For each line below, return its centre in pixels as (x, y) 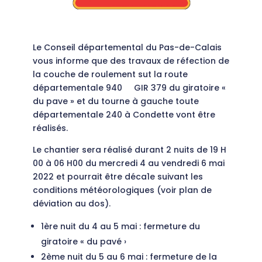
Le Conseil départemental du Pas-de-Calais (127, 48)
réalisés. (50, 128)
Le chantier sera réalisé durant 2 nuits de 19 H (130, 150)
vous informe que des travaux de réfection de (131, 61)
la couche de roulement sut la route (110, 75)
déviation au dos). (72, 204)
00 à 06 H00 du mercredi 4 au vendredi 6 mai (129, 163)
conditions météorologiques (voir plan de (122, 190)
